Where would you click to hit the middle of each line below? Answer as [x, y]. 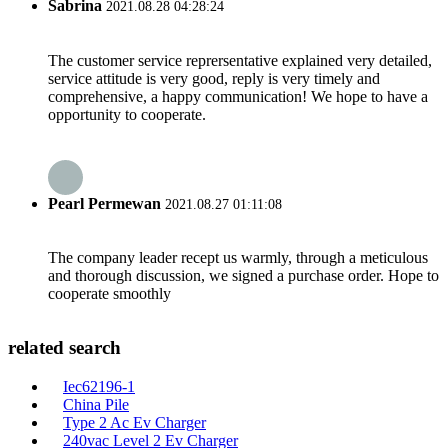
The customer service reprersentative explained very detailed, [240, 60]
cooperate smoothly [109, 294]
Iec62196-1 [99, 386]
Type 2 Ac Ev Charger [134, 422]
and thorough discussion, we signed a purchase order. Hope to [243, 276]
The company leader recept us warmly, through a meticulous [238, 258]
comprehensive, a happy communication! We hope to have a [238, 96]
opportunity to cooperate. [127, 114]
